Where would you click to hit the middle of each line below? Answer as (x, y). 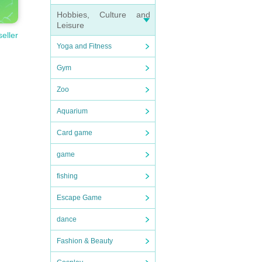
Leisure (70, 25)
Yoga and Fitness (84, 46)
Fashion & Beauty (85, 241)
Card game (75, 133)
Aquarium (72, 111)
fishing (67, 176)
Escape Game (79, 198)
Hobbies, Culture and (104, 15)
